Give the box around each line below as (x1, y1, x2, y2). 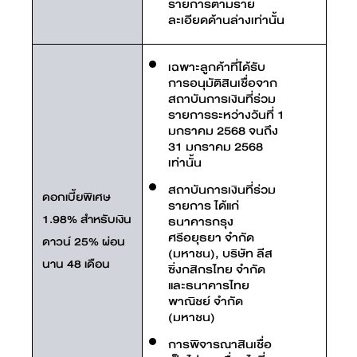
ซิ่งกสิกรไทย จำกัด (168, 259, 265, 280)
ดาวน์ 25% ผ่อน (42, 232, 125, 251)
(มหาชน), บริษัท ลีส (168, 243, 273, 264)
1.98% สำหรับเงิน (42, 210, 131, 229)
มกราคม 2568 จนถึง (168, 120, 278, 141)
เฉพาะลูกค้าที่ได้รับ (168, 57, 265, 77)
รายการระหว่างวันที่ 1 (168, 104, 284, 125)
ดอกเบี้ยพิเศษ (42, 187, 111, 206)
